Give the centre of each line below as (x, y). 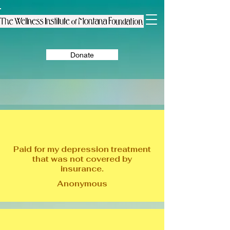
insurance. (82, 169)
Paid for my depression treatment (82, 149)
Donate (82, 55)
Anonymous (82, 184)
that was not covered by (82, 159)
